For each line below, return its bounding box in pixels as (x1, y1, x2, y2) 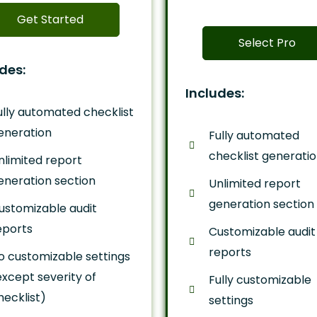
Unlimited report (208, 175, 301, 192)
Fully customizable (208, 271, 311, 288)
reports (208, 243, 251, 260)
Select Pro (238, 35, 296, 51)
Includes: (185, 84, 244, 102)
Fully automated (208, 127, 299, 144)
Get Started (17, 11, 83, 28)
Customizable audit (208, 223, 316, 240)
